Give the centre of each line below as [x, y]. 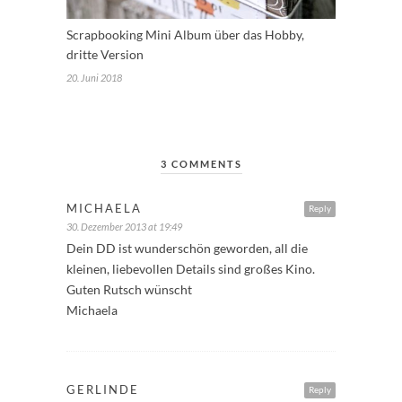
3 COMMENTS [201, 164]
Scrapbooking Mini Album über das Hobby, [185, 35]
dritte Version [105, 55]
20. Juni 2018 [94, 78]
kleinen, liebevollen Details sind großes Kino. [191, 269]
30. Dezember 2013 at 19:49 [124, 227]
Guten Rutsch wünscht [129, 290]
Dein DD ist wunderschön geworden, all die [187, 249]
